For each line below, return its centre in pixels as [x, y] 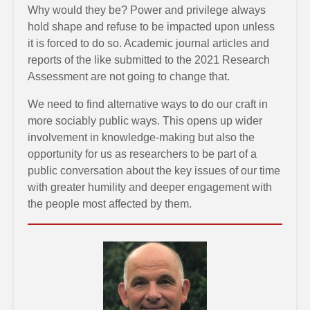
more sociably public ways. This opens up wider [145, 121]
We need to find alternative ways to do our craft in [148, 104]
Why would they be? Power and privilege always [147, 10]
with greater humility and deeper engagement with [150, 187]
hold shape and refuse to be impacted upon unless [151, 27]
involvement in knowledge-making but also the [141, 137]
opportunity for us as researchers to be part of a [142, 154]
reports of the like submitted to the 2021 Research [149, 60]
